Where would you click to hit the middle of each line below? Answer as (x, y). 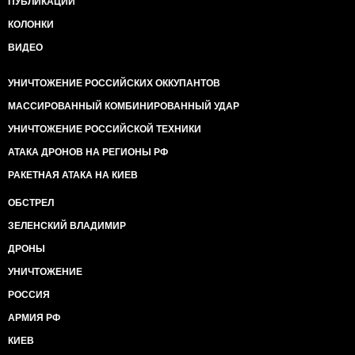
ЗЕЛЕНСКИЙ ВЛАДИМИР (67, 226)
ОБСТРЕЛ (31, 203)
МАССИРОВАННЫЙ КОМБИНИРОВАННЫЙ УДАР (124, 106)
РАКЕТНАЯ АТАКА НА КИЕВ (73, 175)
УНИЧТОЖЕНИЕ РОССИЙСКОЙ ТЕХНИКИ (105, 129)
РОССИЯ (29, 295)
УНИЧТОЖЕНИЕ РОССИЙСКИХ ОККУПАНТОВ (114, 83)
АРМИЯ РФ (34, 318)
